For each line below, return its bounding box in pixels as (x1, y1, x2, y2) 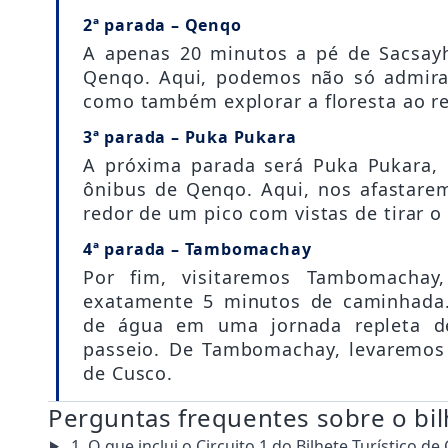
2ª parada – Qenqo (83, 13, 242, 36)
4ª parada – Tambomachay (83, 237, 312, 260)
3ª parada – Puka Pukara (83, 125, 297, 148)
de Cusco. (83, 360, 174, 385)
